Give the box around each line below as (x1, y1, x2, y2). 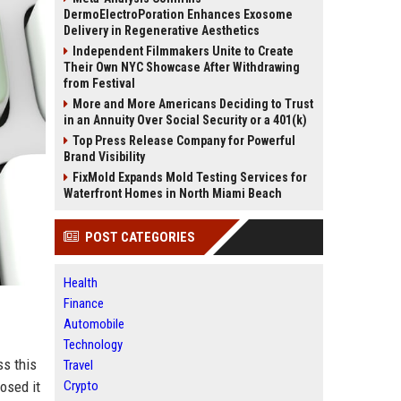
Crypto (64, 378, 98, 394)
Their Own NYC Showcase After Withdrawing (64, 60, 300, 74)
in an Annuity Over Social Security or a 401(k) (64, 113, 307, 127)
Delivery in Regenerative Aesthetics (64, 23, 260, 38)
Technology (64, 337, 123, 353)
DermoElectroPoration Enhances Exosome (64, 7, 293, 21)
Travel (64, 357, 93, 373)
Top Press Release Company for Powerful (73, 133, 295, 148)
